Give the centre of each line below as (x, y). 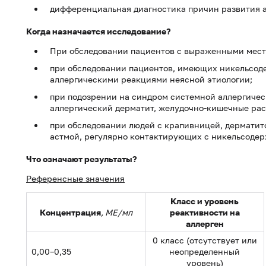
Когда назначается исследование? (99, 31)
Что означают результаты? (82, 159)
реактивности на (205, 212)
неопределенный (205, 251)
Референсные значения (75, 178)
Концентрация (70, 212)
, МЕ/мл (116, 212)
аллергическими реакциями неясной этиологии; (151, 79)
